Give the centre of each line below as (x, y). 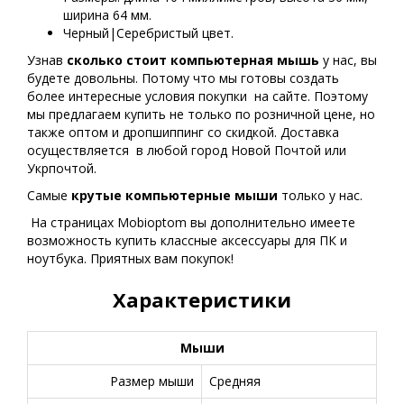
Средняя (235, 381)
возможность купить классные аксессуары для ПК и (187, 240)
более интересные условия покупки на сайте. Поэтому (197, 96)
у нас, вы (348, 60)
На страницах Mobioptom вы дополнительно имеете (191, 222)
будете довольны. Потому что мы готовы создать (183, 78)
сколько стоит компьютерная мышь (193, 60)
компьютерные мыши (202, 195)
